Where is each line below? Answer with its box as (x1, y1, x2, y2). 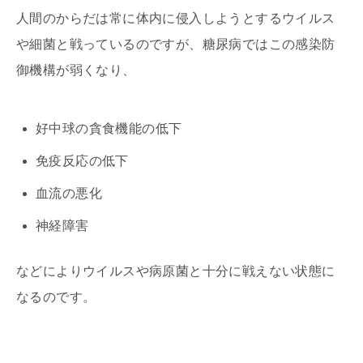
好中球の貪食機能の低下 (36, 121, 182, 135)
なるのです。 (16, 289, 96, 304)
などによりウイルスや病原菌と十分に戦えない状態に (16, 263, 335, 278)
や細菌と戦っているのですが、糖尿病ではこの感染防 (16, 36, 335, 51)
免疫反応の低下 (36, 153, 129, 168)
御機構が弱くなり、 (16, 62, 136, 77)
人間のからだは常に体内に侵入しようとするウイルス (16, 11, 335, 25)
